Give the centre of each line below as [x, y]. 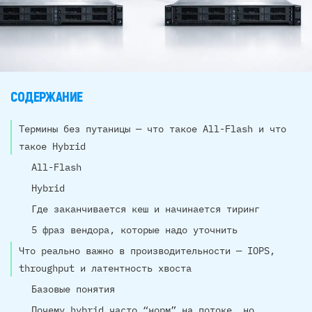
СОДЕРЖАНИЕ [47, 97]
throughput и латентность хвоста [105, 268]
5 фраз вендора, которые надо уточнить [134, 230]
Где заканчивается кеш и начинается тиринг [146, 209]
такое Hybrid [52, 147]
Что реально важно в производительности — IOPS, [147, 251]
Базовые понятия [73, 289]
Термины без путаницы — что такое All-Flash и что [153, 129]
